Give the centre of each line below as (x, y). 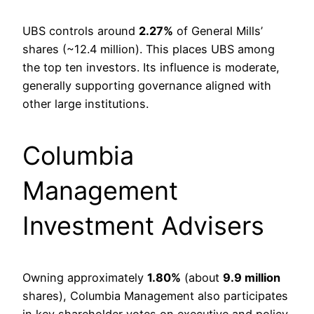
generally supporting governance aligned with (147, 86)
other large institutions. (86, 104)
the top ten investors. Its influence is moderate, (151, 68)
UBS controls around (81, 31)
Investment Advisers (143, 226)
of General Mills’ (218, 31)
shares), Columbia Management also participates (155, 296)
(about (202, 278)
